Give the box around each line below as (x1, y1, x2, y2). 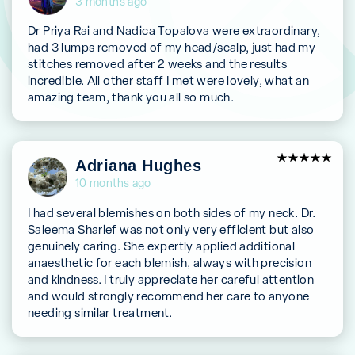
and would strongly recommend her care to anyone (28, 288, 310, 303)
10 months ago (75, 176, 151, 191)
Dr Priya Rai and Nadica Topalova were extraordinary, (28, 23, 321, 39)
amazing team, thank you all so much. (28, 90, 235, 105)
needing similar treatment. (28, 304, 173, 320)
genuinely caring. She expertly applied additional (28, 238, 296, 254)
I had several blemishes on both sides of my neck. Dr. (28, 204, 316, 220)
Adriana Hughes (75, 157, 202, 175)
